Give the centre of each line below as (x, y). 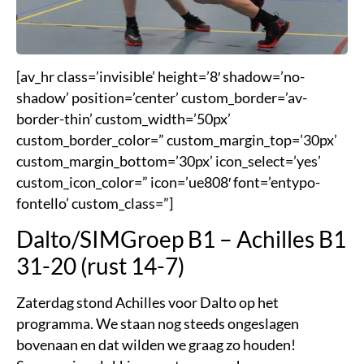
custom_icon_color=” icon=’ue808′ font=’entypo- (168, 182)
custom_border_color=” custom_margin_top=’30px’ (177, 140)
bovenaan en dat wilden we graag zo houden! (156, 345)
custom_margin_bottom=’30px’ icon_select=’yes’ (169, 161)
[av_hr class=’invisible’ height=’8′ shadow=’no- (160, 76)
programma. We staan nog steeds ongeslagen (158, 324)
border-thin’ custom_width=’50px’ (123, 119)
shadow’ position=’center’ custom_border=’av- (162, 97)
